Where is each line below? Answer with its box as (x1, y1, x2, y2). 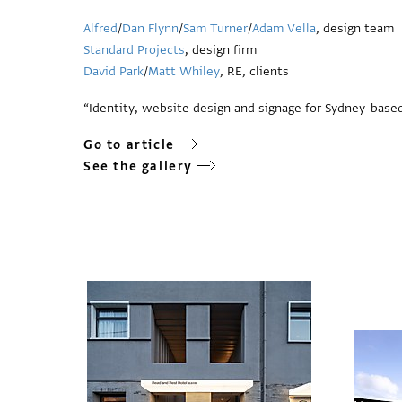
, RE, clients (220, 62, 289, 80)
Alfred (83, 19, 118, 37)
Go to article (83, 135, 175, 153)
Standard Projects (83, 40, 185, 58)
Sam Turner (183, 19, 248, 37)
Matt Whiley (148, 62, 220, 80)
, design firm (185, 40, 257, 58)
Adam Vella (252, 19, 316, 37)
